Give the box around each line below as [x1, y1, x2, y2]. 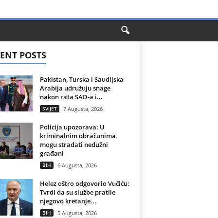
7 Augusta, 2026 [63, 105, 103, 112]
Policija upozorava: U [39, 123, 105, 131]
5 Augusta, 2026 [57, 209, 97, 217]
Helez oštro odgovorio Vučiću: [39, 179, 129, 188]
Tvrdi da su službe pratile [39, 188, 115, 197]
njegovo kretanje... [39, 197, 96, 205]
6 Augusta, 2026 [57, 162, 97, 169]
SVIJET [42, 105, 57, 112]
